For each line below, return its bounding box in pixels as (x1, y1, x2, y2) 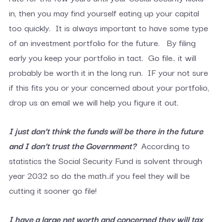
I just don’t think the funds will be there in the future (8, 124, 203, 137)
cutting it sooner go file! (8, 183, 97, 197)
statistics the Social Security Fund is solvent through (8, 154, 202, 167)
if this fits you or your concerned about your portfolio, (8, 80, 209, 94)
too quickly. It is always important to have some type (8, 21, 208, 34)
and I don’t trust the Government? (8, 139, 136, 152)
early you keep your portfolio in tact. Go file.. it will (8, 51, 196, 64)
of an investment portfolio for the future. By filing (8, 36, 196, 49)
